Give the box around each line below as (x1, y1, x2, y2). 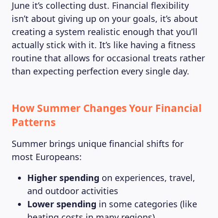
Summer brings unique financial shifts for (12, 138, 183, 149)
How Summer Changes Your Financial (12, 101, 201, 115)
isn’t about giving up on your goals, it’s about (12, 13, 198, 24)
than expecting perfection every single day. (12, 65, 189, 77)
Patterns (12, 115, 55, 129)
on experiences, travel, (99, 172, 195, 183)
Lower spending (27, 198, 96, 210)
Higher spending (27, 172, 99, 183)
